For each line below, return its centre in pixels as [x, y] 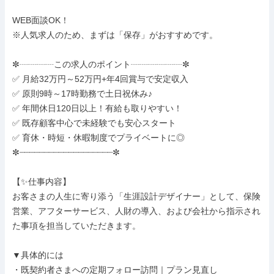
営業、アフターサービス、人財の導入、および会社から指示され [136, 211]
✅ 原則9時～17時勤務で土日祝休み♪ [82, 94]
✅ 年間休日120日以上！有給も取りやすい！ [97, 108]
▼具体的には [38, 255]
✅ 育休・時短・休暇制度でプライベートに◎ [98, 138]
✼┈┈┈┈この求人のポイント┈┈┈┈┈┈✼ [101, 64]
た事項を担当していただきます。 [76, 226]
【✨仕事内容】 [42, 182]
